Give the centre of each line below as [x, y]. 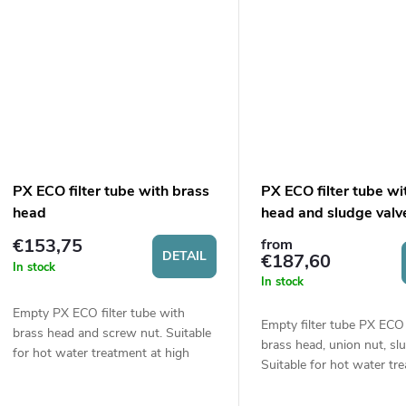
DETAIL [185, 256]
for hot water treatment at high [101, 353]
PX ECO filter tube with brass [111, 191]
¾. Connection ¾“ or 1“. [83, 392]
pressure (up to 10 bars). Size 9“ [104, 372]
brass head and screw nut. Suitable [112, 333]
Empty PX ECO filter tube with [99, 313]
